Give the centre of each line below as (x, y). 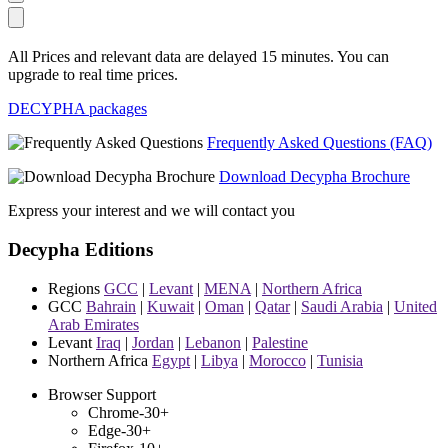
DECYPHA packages (77, 109)
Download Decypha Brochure (314, 177)
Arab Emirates (93, 324)
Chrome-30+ (128, 412)
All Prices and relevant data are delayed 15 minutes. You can (198, 57)
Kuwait (170, 306)
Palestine (280, 342)
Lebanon (213, 342)
